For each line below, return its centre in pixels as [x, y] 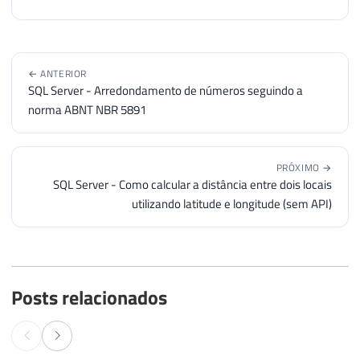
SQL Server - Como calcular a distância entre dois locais [192, 184]
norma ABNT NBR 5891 [87, 109]
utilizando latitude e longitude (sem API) [232, 203]
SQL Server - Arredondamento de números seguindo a [166, 90]
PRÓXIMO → [304, 167]
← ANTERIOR [57, 73]
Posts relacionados [89, 297]
